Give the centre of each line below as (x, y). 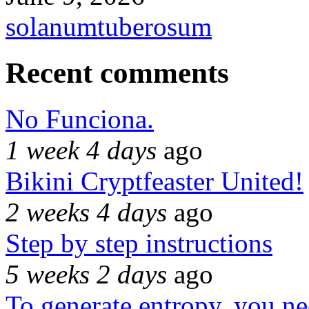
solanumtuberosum (109, 26)
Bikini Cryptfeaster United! (154, 181)
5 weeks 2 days (86, 274)
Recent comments (117, 72)
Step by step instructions (139, 243)
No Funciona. (80, 119)
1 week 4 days (81, 150)
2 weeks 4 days (86, 212)
